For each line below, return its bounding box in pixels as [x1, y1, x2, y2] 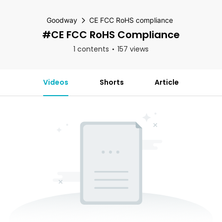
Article [155, 77, 179, 87]
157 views [117, 44, 149, 54]
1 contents [73, 44, 109, 54]
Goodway [47, 16, 77, 24]
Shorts [99, 77, 124, 87]
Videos [43, 77, 68, 87]
